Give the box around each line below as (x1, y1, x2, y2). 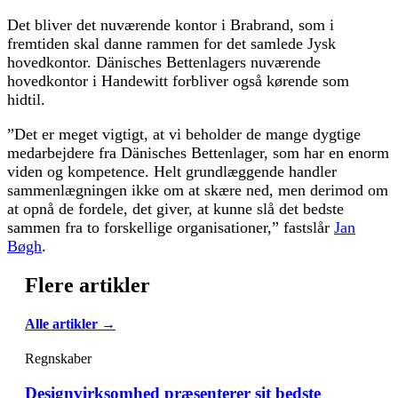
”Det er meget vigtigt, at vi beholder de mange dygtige (7, 124, 361, 143)
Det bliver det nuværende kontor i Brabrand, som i (7, 15, 334, 34)
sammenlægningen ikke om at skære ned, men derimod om (7, 180, 388, 199)
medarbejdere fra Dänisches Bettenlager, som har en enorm (7, 143, 389, 162)
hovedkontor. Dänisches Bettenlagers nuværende (7, 52, 321, 71)
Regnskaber (25, 351, 92, 367)
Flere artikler (25, 273, 150, 297)
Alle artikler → (25, 315, 115, 331)
